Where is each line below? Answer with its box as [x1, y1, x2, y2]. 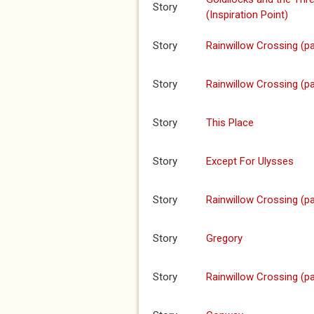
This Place [206, 116, 254, 129]
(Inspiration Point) [206, 8, 288, 21]
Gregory [206, 232, 243, 245]
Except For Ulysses [206, 155, 294, 168]
